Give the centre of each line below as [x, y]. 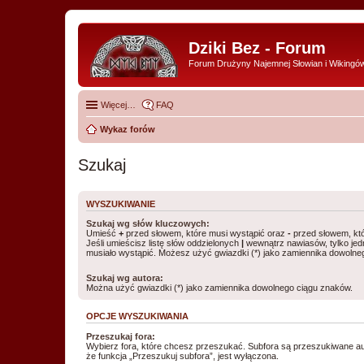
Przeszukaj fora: [121, 336]
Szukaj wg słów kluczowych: [148, 223]
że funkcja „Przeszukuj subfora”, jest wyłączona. [182, 355]
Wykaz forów [128, 129]
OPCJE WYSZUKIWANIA [137, 316]
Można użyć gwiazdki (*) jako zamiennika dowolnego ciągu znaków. [219, 288]
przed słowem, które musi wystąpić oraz [206, 233]
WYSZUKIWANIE [121, 204]
